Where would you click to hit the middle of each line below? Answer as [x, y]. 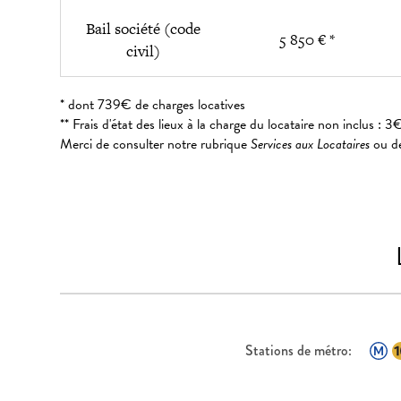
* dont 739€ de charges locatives [153, 105]
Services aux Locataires [311, 144]
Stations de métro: [298, 350]
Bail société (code [143, 29]
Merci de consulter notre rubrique [156, 144]
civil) [143, 51]
